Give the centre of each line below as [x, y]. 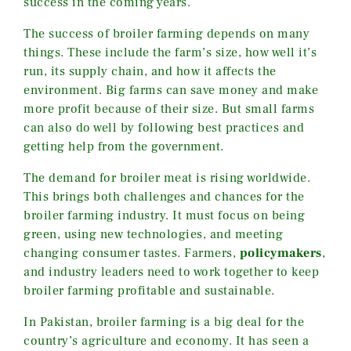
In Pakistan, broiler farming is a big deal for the [164, 322]
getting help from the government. [124, 146]
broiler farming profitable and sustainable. [149, 290]
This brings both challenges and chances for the [164, 196]
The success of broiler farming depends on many [166, 33]
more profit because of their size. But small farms [169, 109]
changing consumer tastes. [104, 253]
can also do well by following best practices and [164, 127]
